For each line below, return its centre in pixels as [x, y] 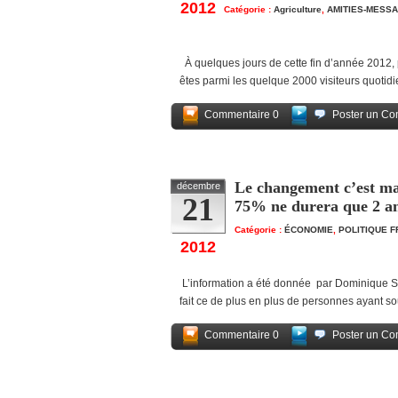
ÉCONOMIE [309, 230]
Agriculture [298, 9]
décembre [198, 186]
